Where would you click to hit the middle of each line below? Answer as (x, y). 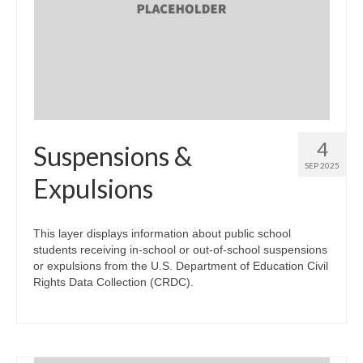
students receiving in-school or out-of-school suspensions (180, 249)
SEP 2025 (322, 165)
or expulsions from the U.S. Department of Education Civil (181, 265)
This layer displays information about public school (162, 233)
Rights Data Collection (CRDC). (113, 282)
